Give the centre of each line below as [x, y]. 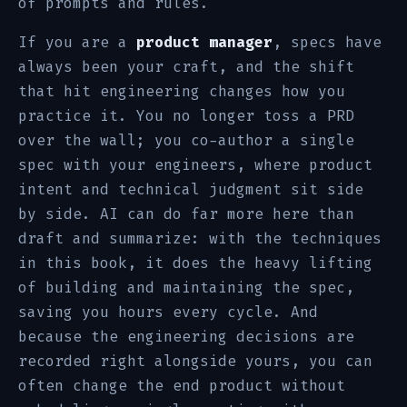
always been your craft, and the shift [186, 67]
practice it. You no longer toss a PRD [186, 116]
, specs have [327, 42]
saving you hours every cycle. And [168, 312]
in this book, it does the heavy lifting [195, 263]
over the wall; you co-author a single [186, 140]
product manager [204, 42]
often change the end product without [182, 386]
